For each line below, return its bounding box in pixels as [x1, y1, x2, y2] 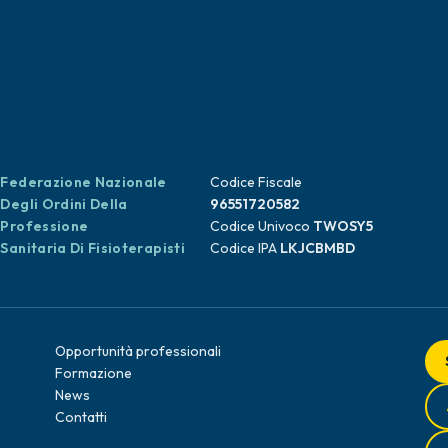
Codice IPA [210, 238, 281, 257]
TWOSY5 [313, 216, 374, 235]
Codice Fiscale [210, 172, 303, 191]
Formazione [55, 363, 133, 382]
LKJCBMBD [280, 238, 356, 257]
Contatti [55, 407, 108, 426]
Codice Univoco [210, 216, 314, 235]
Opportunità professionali [55, 341, 222, 360]
